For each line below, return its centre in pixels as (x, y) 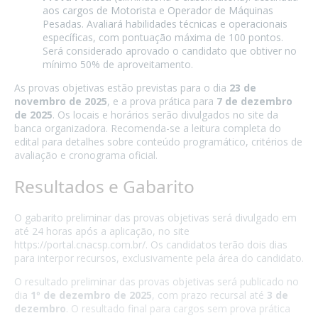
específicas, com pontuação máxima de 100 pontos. (163, 37)
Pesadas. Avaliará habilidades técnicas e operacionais (165, 23)
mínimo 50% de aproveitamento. (118, 64)
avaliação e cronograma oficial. (86, 155)
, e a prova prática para (162, 101)
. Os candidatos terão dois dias (216, 245)
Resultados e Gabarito (104, 187)
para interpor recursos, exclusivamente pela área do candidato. (159, 258)
